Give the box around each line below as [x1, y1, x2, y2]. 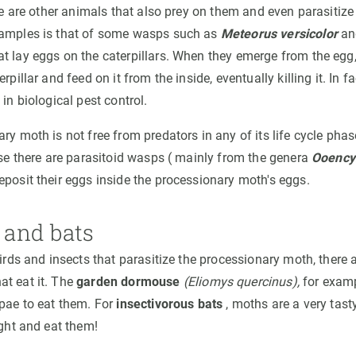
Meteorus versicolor [220, 25, 338, 41]
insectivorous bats [116, 296, 223, 311]
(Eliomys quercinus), [183, 273, 300, 289]
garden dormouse [76, 273, 180, 289]
